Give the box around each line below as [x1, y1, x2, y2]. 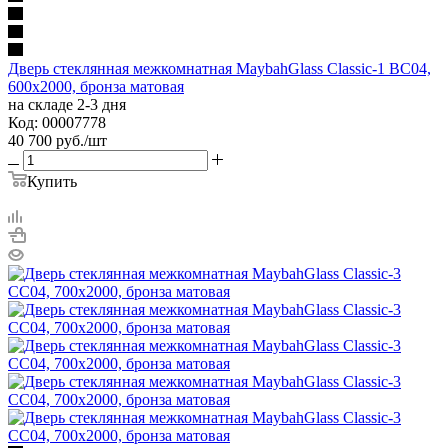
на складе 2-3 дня [8, 95, 126, 113]
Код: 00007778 [8, 113, 106, 131]
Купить [27, 172, 77, 190]
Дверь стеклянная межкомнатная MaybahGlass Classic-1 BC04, [8, 59, 431, 77]
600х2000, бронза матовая [8, 77, 184, 95]
